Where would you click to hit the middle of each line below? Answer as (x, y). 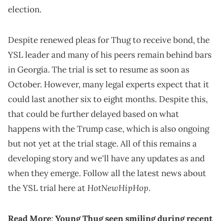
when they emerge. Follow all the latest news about (107, 173)
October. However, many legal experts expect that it (109, 85)
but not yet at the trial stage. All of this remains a (102, 144)
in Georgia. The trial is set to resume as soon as (99, 70)
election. (25, 10)
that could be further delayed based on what (93, 114)
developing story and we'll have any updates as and (106, 159)
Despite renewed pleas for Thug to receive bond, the (109, 40)
